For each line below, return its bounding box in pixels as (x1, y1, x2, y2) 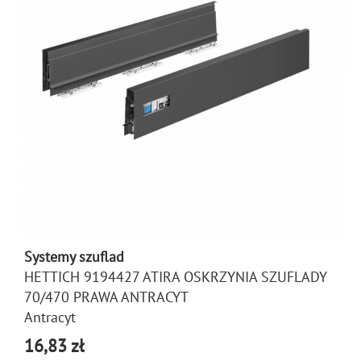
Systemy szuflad (24, 247, 124, 266)
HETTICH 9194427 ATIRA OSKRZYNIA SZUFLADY (24, 268, 327, 286)
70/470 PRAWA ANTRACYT (24, 288, 189, 306)
